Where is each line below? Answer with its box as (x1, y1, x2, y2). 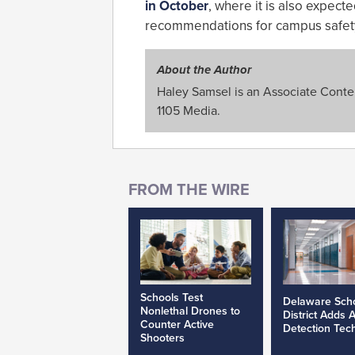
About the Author (157, 63, 251, 78)
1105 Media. (157, 103, 220, 120)
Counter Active (140, 318, 214, 332)
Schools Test (140, 291, 203, 305)
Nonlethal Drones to (140, 304, 240, 319)
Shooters (140, 331, 185, 345)
